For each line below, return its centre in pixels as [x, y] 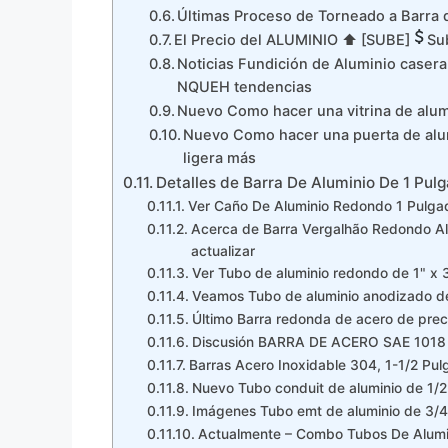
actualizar [222, 251]
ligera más [220, 158]
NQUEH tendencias [245, 87]
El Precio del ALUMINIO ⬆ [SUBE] [292, 40]
